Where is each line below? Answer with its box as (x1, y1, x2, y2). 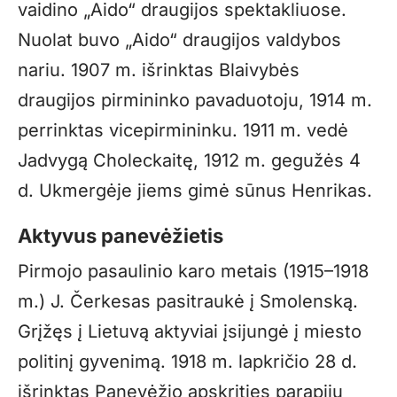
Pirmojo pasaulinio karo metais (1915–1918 (18, 260, 369, 282)
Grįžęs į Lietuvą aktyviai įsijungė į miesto (18, 320, 362, 342)
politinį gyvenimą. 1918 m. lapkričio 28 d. (18, 350, 357, 372)
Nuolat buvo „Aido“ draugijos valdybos (18, 28, 341, 51)
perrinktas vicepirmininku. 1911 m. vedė (18, 119, 348, 141)
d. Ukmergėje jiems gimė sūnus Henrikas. (18, 179, 372, 201)
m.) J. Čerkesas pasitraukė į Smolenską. (18, 290, 358, 312)
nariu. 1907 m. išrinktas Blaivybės (18, 58, 300, 81)
